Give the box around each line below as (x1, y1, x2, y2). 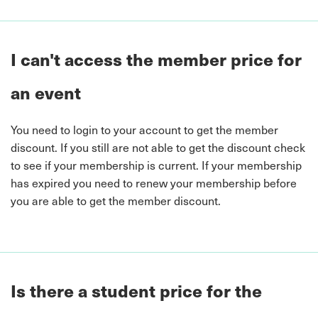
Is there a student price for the (11, 278, 262, 303)
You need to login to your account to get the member (11, 121, 278, 138)
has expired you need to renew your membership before (11, 174, 297, 191)
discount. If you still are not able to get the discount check (11, 138, 305, 155)
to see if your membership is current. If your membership (11, 156, 302, 173)
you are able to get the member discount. (11, 192, 221, 209)
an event (11, 79, 81, 105)
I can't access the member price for (11, 46, 302, 72)
